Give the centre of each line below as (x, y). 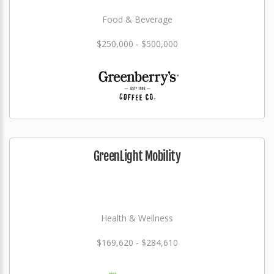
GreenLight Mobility (137, 156)
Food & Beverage (137, 19)
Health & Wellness (137, 218)
